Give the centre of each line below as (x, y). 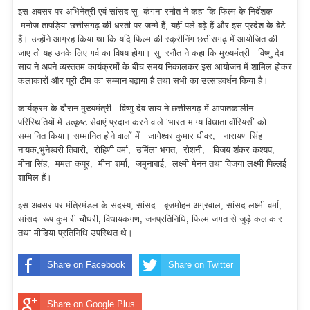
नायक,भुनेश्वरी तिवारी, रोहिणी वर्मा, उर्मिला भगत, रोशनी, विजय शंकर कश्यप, (148, 150)
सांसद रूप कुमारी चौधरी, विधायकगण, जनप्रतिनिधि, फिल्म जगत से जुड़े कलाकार (150, 219)
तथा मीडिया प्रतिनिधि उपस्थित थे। (75, 233)
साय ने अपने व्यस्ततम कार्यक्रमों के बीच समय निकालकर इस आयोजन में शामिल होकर (155, 67)
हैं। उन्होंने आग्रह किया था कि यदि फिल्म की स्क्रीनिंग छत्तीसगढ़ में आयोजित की (148, 39)
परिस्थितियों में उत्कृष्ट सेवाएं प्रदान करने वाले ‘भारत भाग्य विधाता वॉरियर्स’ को (142, 122)
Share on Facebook (86, 265)
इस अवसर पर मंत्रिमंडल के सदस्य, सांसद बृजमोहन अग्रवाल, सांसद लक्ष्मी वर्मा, (150, 206)
